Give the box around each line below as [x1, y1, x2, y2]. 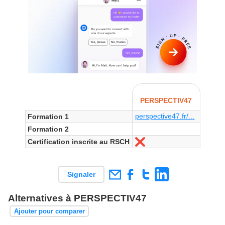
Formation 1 [27, 112, 69, 121]
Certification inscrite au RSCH [27, 137, 130, 146]
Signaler [67, 170, 95, 178]
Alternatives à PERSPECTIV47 [8, 193, 147, 204]
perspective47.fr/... [135, 111, 195, 120]
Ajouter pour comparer [14, 207, 85, 215]
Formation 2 [27, 125, 69, 133]
